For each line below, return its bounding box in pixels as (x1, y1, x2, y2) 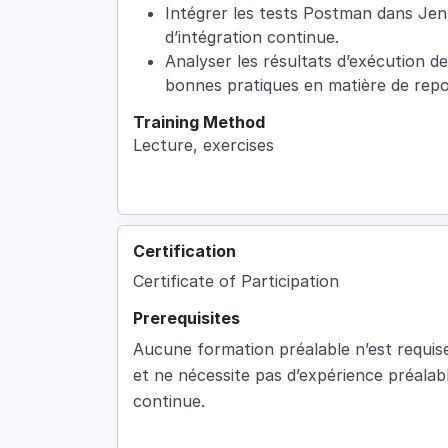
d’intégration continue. (165, 27, 339, 48)
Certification (133, 241, 236, 262)
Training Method (133, 112, 265, 133)
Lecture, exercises (133, 135, 274, 156)
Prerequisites (133, 308, 240, 329)
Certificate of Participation (133, 271, 339, 292)
